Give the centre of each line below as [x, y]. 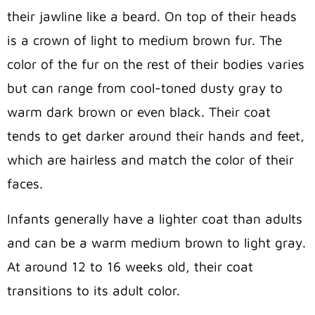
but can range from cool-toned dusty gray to [145, 88]
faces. [25, 183]
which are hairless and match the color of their [150, 159]
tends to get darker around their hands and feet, [156, 135]
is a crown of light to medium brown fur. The [144, 40]
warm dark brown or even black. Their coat [139, 111]
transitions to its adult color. [94, 290]
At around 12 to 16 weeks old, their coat [130, 266]
